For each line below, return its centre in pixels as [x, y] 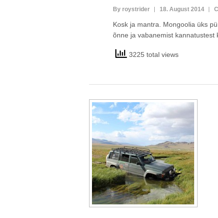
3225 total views [153, 54]
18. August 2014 [182, 9]
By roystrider [131, 9]
